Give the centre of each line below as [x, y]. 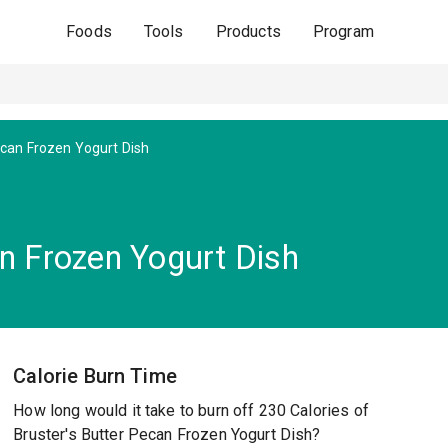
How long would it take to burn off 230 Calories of [191, 410]
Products [248, 31]
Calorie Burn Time [95, 376]
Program [343, 31]
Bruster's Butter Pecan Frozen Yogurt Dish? [167, 434]
